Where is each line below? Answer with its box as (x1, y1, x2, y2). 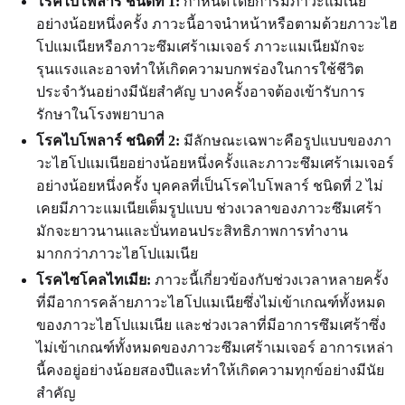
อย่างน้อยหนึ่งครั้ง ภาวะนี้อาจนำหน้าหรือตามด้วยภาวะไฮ (36, 15, 398, 32)
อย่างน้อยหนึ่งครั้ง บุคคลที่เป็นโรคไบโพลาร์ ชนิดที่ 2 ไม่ (36, 177, 383, 193)
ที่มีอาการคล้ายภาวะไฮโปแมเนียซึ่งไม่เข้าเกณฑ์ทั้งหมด (36, 294, 385, 310)
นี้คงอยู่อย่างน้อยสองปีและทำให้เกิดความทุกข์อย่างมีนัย (36, 362, 384, 378)
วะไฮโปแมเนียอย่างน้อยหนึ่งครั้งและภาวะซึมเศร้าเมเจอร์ (36, 155, 394, 171)
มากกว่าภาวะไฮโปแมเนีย (36, 245, 198, 261)
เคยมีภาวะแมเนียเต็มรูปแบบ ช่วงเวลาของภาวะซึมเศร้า (36, 200, 381, 216)
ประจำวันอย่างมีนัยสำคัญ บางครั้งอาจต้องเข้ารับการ (36, 83, 365, 99)
